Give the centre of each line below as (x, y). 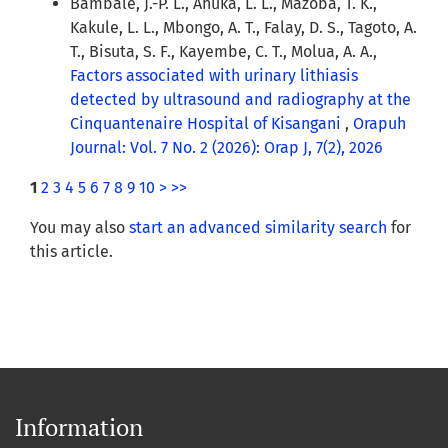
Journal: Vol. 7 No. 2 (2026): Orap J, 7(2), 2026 (226, 148)
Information (79, 427)
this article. (71, 252)
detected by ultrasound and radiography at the (240, 100)
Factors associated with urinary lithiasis (214, 76)
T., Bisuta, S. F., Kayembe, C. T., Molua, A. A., (223, 52)
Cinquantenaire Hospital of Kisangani (207, 124)
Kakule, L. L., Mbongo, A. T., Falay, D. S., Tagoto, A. (243, 28)
